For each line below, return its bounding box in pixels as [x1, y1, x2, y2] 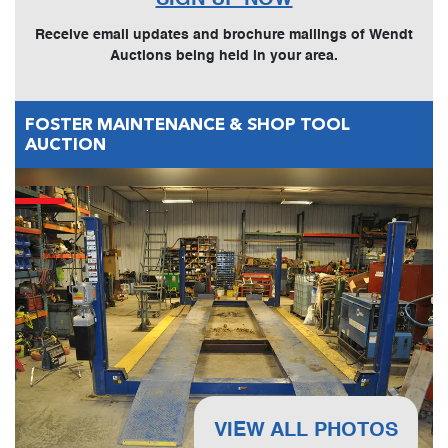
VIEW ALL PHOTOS [214, 421, 398, 442]
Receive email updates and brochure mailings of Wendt [35, 27, 413, 42]
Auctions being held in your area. [110, 48, 338, 63]
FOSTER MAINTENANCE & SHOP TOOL [25, 116, 350, 134]
